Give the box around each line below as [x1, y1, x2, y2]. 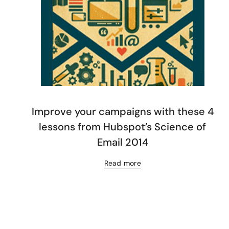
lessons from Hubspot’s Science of [39, 120, 207, 133]
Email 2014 [97, 135, 148, 149]
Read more [104, 158, 141, 168]
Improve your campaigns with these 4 [31, 104, 214, 118]
